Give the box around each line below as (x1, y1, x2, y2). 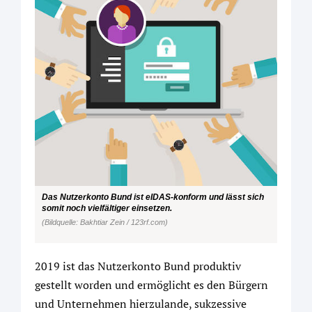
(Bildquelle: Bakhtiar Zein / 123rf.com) (42, 218, 168, 226)
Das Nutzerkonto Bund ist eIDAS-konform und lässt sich (42, 192, 264, 201)
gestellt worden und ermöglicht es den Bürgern (35, 276, 268, 292)
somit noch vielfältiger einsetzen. (42, 203, 172, 212)
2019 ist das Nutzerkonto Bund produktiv (35, 258, 241, 274)
